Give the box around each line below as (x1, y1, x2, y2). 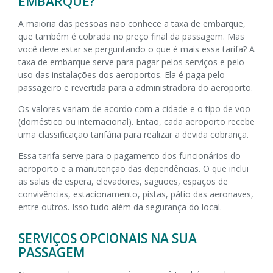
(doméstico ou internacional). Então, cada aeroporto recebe (18, 115, 255, 127)
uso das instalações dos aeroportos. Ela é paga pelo (18, 68, 225, 80)
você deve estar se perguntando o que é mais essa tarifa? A (18, 43, 255, 55)
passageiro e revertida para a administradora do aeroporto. (18, 81, 253, 93)
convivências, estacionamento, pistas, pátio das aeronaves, (18, 188, 253, 200)
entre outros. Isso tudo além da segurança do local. (18, 200, 222, 213)
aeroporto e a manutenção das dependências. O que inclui (18, 162, 249, 174)
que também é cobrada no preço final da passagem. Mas (18, 30, 244, 42)
